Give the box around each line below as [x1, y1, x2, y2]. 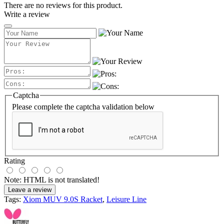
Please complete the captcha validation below [12, 102, 154, 111]
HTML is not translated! [21, 175, 99, 184]
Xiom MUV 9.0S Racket [23, 195, 102, 204]
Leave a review [8, 186, 51, 194]
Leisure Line [106, 195, 146, 204]
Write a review [4, 9, 50, 18]
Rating [4, 156, 25, 165]
